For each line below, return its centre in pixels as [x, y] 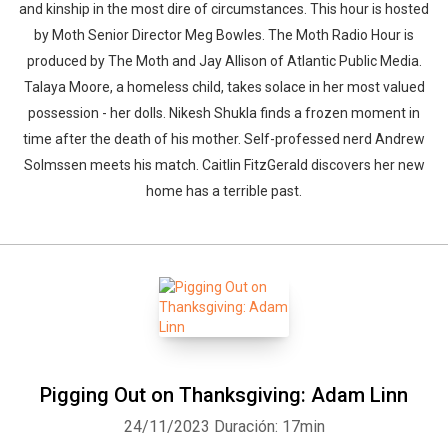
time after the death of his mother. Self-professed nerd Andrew [224, 139]
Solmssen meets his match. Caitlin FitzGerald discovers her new [224, 165]
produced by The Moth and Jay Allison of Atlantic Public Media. [224, 61]
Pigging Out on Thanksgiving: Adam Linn [224, 395]
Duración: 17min [269, 426]
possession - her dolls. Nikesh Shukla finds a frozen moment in [224, 113]
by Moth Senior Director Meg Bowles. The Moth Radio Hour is [224, 35]
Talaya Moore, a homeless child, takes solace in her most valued [224, 87]
